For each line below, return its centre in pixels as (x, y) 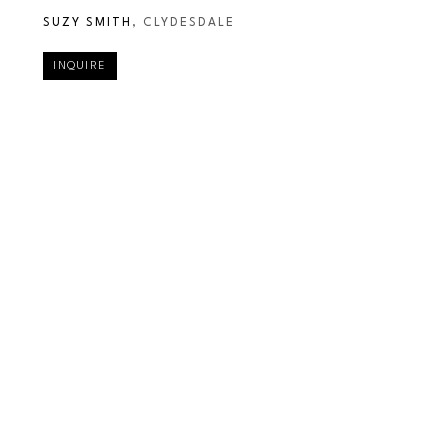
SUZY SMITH (88, 22)
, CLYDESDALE (184, 22)
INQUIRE (80, 66)
